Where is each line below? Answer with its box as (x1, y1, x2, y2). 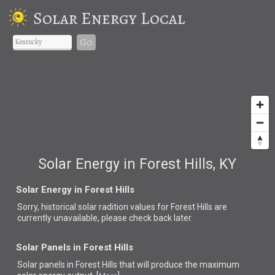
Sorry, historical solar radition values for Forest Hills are (17, 201, 228, 212)
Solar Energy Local (33, 6, 185, 30)
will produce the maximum (137, 259, 240, 269)
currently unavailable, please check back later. (17, 212, 193, 223)
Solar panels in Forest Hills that (17, 259, 137, 269)
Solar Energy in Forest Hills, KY (38, 155, 237, 172)
